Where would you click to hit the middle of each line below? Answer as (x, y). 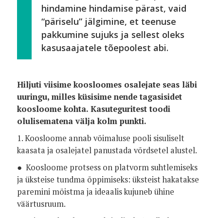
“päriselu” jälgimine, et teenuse (109, 21)
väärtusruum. (41, 204)
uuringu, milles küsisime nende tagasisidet (100, 97)
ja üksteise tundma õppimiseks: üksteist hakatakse (108, 180)
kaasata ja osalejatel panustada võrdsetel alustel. (107, 150)
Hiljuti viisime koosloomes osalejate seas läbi (107, 85)
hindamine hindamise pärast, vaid (114, 8)
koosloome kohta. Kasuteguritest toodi (94, 109)
